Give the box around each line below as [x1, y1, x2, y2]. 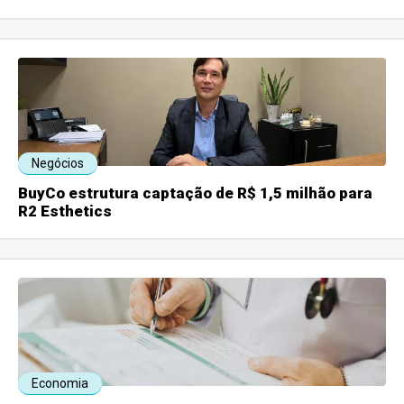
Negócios [32, 156, 85, 171]
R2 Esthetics [18, 202, 113, 221]
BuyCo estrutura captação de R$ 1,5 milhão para [18, 184, 373, 203]
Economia [32, 376, 89, 391]
